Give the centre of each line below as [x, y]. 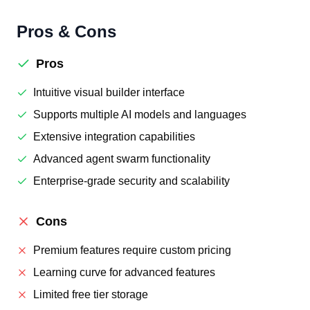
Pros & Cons [66, 31]
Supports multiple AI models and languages [140, 115]
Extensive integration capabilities [114, 137]
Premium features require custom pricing [132, 250]
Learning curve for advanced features [124, 272]
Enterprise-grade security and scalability [131, 181]
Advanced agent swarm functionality [122, 159]
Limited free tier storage [91, 294]
